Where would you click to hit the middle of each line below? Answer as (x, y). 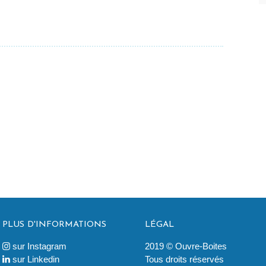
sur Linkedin (36, 260)
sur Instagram (39, 247)
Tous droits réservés (184, 260)
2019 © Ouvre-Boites (186, 247)
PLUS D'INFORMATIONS (54, 224)
